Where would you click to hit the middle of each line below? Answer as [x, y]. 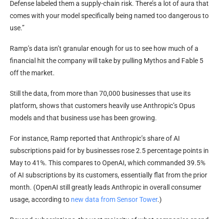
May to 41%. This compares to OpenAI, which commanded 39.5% [108, 163]
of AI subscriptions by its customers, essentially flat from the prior [109, 175]
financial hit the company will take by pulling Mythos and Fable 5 [107, 60]
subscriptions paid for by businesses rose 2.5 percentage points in [109, 150]
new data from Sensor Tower [114, 199]
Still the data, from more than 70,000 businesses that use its [100, 93]
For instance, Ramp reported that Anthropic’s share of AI [95, 138]
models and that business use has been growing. [83, 118]
